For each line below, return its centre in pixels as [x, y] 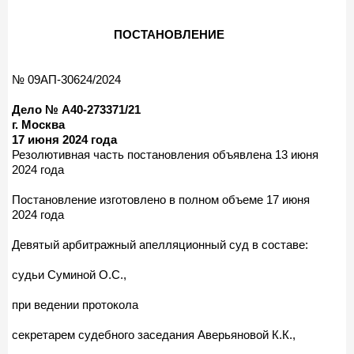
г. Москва [38, 124]
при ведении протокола [75, 304]
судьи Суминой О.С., [69, 274]
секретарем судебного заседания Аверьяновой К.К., [154, 334]
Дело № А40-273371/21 [76, 109]
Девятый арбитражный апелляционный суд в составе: [160, 244]
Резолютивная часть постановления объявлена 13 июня [165, 154]
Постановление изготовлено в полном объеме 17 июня [161, 199]
